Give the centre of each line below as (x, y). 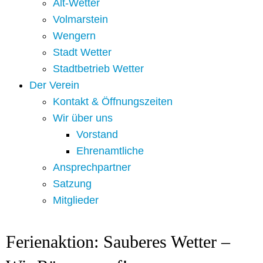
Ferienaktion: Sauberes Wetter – (118, 242)
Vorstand (97, 135)
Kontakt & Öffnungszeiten (113, 102)
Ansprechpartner (92, 168)
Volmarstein (80, 20)
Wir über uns (83, 118)
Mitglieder (76, 200)
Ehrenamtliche (110, 151)
